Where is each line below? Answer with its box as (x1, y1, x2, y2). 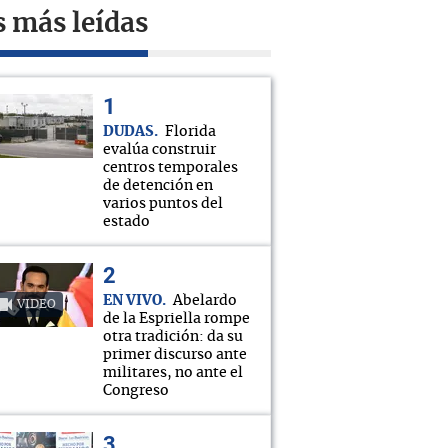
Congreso (103, 384, 169, 398)
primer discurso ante (103, 348, 247, 362)
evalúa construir (103, 143, 216, 157)
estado (103, 215, 150, 229)
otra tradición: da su (103, 330, 243, 344)
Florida (165, 125, 216, 139)
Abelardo (173, 294, 237, 308)
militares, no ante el (103, 366, 243, 380)
